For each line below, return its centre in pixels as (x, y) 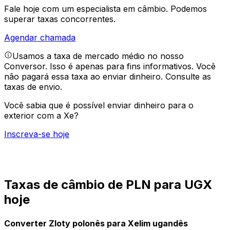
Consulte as (188, 77)
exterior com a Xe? (41, 116)
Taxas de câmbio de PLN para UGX (108, 185)
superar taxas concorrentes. (60, 19)
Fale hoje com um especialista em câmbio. (87, 9)
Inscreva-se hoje (37, 134)
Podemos (189, 9)
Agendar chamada (40, 38)
